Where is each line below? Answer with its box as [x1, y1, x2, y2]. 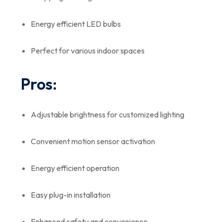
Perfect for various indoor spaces [31, 45, 145, 55]
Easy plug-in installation [31, 189, 111, 200]
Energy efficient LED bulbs [31, 18, 121, 29]
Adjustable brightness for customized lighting [31, 109, 184, 119]
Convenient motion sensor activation [31, 136, 155, 146]
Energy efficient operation [31, 163, 119, 173]
